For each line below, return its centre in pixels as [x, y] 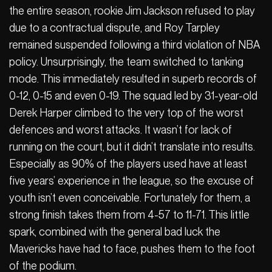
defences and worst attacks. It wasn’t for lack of [121, 129]
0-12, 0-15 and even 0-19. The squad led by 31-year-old [133, 95]
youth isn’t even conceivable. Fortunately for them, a [130, 197]
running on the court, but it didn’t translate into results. [132, 146]
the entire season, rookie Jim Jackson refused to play [132, 10]
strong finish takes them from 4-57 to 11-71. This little [129, 214]
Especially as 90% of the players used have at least [128, 163]
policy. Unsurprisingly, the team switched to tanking [126, 61]
